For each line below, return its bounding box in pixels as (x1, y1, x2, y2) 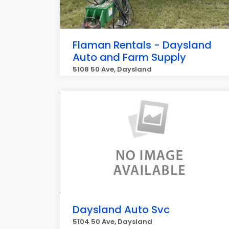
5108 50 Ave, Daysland (73, 64, 152, 74)
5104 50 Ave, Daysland (73, 217, 152, 226)
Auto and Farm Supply (73, 50, 186, 64)
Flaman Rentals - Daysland (73, 38, 212, 52)
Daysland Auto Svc (73, 202, 170, 217)
